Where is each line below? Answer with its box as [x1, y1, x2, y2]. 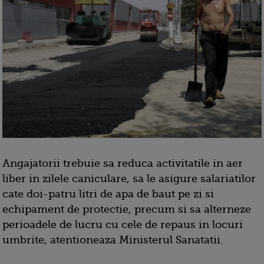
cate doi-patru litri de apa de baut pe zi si [2, 188, 214, 200]
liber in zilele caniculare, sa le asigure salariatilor [2, 173, 256, 185]
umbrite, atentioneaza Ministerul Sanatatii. [2, 234, 223, 246]
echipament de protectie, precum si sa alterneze [2, 203, 251, 216]
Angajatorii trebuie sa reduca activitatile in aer [2, 157, 243, 170]
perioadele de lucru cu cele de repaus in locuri [2, 219, 243, 231]
